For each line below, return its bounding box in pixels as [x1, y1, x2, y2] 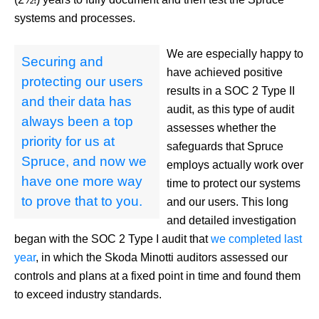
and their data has [21, 93, 132, 109]
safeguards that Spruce [167, 140, 283, 152]
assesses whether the [167, 121, 276, 134]
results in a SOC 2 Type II [167, 84, 295, 97]
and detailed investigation [167, 214, 296, 226]
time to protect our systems [167, 177, 300, 189]
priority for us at [21, 133, 115, 149]
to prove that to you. [21, 193, 142, 209]
